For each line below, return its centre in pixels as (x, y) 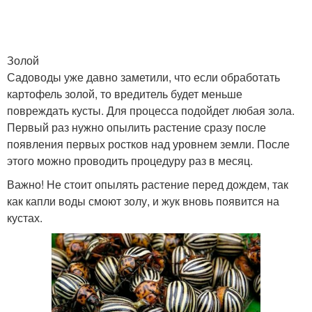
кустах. (25, 218)
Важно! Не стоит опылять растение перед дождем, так (148, 184)
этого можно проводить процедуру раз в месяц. (130, 161)
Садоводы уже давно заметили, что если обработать (143, 77)
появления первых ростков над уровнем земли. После (148, 144)
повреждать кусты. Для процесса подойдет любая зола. (151, 110)
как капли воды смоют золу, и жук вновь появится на (143, 201)
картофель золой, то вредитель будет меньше (125, 94)
